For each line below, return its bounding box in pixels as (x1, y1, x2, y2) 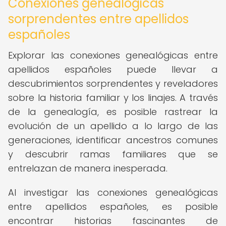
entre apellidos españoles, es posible (8, 200, 218, 213)
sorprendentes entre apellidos (8, 11, 189, 27)
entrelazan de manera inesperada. (8, 162, 167, 175)
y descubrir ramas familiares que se (8, 148, 218, 160)
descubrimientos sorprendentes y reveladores (8, 77, 218, 90)
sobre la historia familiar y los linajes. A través (8, 91, 218, 104)
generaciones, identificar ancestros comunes (8, 134, 218, 146)
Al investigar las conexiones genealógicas (8, 186, 218, 199)
